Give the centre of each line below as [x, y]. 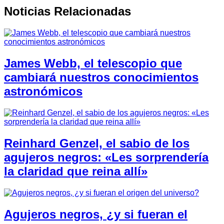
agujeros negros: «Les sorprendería [106, 157]
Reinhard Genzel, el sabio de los [97, 143]
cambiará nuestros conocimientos [101, 77]
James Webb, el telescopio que [93, 63]
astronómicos [43, 91]
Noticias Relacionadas [67, 11]
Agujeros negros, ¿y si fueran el [96, 214]
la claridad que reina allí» [76, 171]
